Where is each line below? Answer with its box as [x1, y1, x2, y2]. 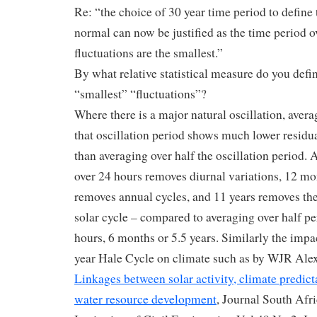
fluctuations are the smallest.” [74, 44, 223, 61]
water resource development [74, 290, 217, 307]
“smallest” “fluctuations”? [74, 85, 207, 102]
